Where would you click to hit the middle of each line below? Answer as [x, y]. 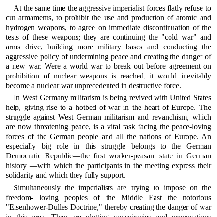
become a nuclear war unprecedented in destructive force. [94, 85]
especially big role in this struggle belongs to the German [108, 146]
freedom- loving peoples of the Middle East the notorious [108, 197]
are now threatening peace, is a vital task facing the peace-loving [108, 127]
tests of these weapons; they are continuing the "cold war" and [108, 37]
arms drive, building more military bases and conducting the [108, 46]
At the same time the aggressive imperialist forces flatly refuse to [112, 8]
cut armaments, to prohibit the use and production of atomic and [108, 17]
